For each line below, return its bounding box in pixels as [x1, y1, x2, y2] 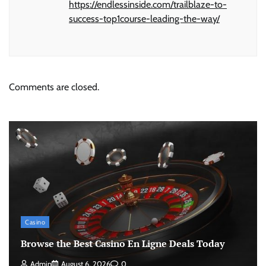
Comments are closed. [9, 81, 99, 93]
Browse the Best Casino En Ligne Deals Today [21, 236, 224, 250]
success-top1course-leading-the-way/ [69, 12, 220, 24]
